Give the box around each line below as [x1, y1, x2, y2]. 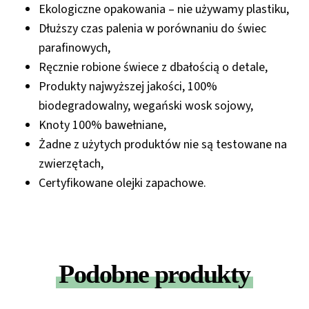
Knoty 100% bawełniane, [39, 117, 166, 134]
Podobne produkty [59, 259, 250, 289]
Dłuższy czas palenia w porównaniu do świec [39, 20, 266, 38]
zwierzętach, [39, 155, 103, 173]
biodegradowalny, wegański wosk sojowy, [39, 97, 253, 115]
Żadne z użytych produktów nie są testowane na [39, 136, 287, 154]
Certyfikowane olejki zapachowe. [39, 175, 206, 192]
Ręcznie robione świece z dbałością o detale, [39, 59, 268, 77]
